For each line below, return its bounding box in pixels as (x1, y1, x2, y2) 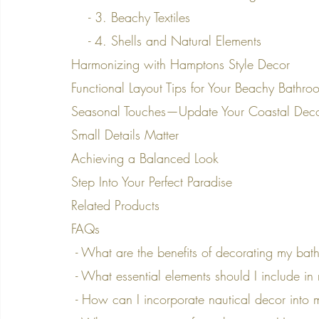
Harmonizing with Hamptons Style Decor (71, 56, 290, 73)
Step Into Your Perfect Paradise (71, 173, 232, 191)
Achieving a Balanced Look (71, 150, 219, 167)
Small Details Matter (71, 126, 179, 144)
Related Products (71, 197, 159, 214)
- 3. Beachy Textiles (88, 9, 190, 26)
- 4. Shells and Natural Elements (88, 32, 261, 50)
